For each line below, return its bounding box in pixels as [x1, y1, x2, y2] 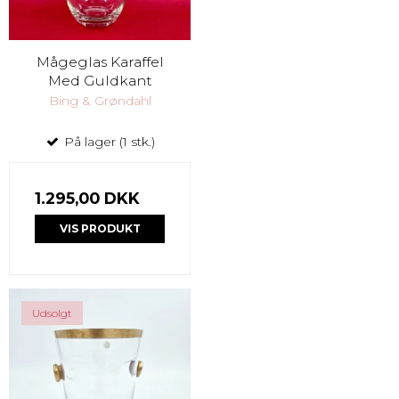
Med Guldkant [47, 72, 152, 90]
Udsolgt [32, 306, 72, 321]
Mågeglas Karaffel [36, 53, 164, 71]
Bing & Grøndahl [48, 93, 151, 110]
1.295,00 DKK [35, 189, 140, 208]
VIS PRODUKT [59, 222, 141, 236]
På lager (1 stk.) [61, 134, 155, 151]
